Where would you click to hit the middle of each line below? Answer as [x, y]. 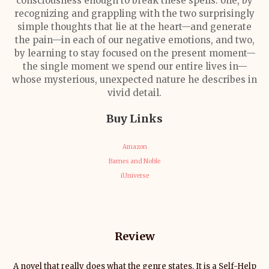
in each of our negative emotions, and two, [158, 40]
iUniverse [134, 176]
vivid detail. [134, 93]
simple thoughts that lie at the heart [99, 27]
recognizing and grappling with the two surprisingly [134, 14]
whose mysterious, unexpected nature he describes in [134, 80]
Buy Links [134, 119]
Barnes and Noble [134, 161]
